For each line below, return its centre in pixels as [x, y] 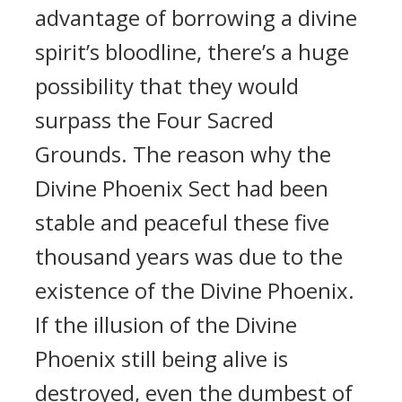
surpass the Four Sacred [154, 120]
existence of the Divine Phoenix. [195, 290]
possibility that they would [167, 86]
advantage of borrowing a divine [196, 17]
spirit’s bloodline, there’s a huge [192, 52]
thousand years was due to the [189, 256]
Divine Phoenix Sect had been [182, 188]
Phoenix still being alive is [162, 358]
